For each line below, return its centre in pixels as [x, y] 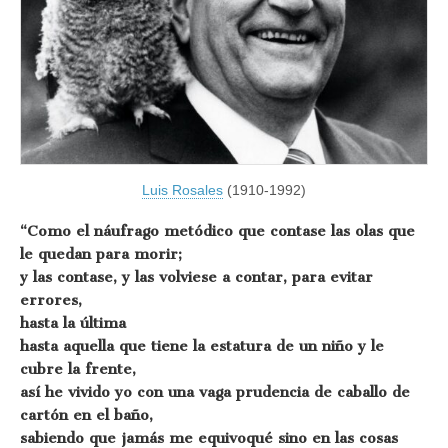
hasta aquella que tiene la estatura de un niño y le [202, 346]
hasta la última [73, 323]
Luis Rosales [182, 189]
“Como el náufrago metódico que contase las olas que [217, 231]
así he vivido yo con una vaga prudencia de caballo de [215, 392]
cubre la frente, [78, 369]
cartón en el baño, [86, 415]
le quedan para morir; [101, 254]
